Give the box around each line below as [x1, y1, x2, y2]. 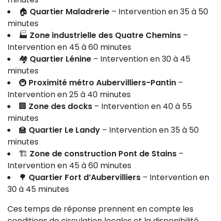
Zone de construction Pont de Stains [30, 148, 177, 159]
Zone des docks [29, 101, 92, 112]
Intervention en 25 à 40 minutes [7, 89, 131, 100]
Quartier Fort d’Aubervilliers [29, 172, 141, 183]
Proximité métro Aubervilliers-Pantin [29, 77, 176, 88]
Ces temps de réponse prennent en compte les [7, 203, 193, 215]
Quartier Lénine [30, 53, 91, 65]
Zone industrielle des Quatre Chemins [30, 30, 181, 41]
